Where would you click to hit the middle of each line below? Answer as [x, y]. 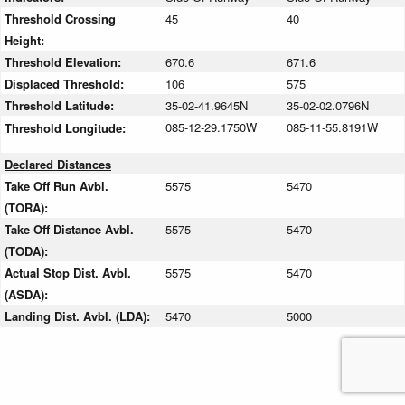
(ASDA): [28, 295]
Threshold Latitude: [61, 106]
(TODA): [28, 251]
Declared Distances [58, 165]
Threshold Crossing [60, 19]
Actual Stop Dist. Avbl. [68, 273]
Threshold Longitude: [67, 128]
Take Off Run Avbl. [57, 186]
